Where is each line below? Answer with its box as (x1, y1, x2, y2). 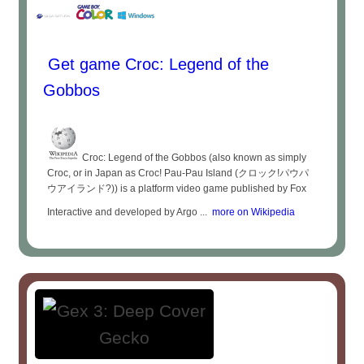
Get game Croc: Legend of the (43, 55, 270, 73)
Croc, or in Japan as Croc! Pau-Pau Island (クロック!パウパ (47, 167, 310, 179)
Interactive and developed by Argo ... (47, 206, 208, 218)
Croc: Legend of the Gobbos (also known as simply (80, 152, 307, 163)
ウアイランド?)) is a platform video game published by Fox (47, 183, 307, 194)
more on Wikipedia (207, 206, 296, 218)
